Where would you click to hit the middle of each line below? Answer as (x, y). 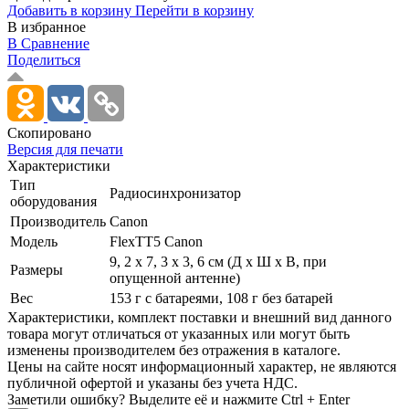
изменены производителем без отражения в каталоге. (174, 350)
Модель (34, 241)
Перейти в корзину (194, 10)
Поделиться (44, 59)
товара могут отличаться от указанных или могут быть (178, 333)
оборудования (53, 201)
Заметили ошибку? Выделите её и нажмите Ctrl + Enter (178, 399)
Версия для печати (65, 149)
